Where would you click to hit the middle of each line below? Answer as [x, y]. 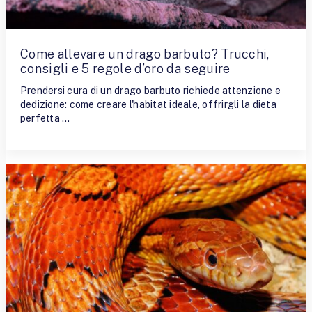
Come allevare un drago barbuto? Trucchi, [145, 54]
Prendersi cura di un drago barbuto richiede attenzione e [150, 91]
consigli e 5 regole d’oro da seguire [125, 68]
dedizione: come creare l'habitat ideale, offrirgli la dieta [148, 105]
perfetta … [45, 119]
